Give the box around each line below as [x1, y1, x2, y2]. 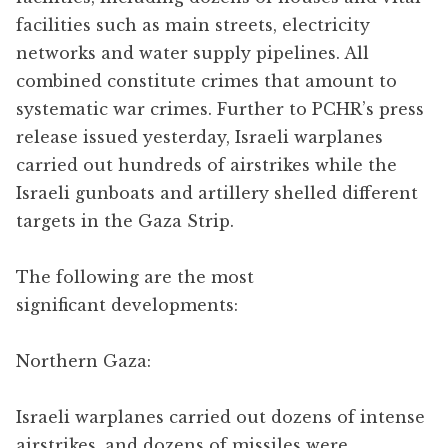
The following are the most [16, 266, 254, 287]
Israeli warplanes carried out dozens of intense [16, 406, 425, 427]
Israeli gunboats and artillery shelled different [16, 182, 418, 203]
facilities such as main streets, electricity [16, 14, 370, 35]
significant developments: [16, 294, 238, 315]
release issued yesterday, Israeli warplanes [16, 126, 383, 147]
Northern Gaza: [16, 350, 151, 371]
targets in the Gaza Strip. [16, 210, 234, 231]
